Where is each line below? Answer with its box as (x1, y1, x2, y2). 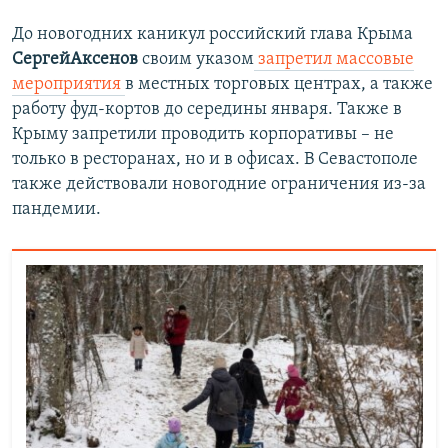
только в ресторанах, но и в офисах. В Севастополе (12, 150, 418, 170)
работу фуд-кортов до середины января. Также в (12, 100, 402, 120)
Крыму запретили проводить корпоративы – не (12, 125, 394, 145)
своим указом (138, 50, 254, 70)
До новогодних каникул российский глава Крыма (12, 25, 413, 45)
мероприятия (12, 75, 125, 95)
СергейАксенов (12, 50, 138, 70)
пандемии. (12, 200, 101, 220)
